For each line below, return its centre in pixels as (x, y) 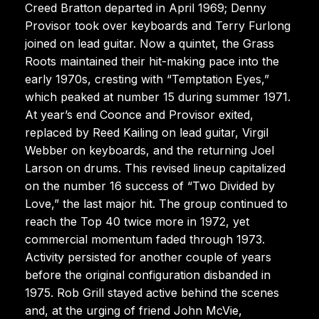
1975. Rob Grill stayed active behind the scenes (152, 292)
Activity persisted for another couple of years (148, 257)
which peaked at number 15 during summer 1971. (158, 96)
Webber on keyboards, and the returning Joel (150, 150)
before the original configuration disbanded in (148, 274)
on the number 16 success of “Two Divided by (150, 185)
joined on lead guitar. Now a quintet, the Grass (150, 43)
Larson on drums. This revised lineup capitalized (155, 168)
